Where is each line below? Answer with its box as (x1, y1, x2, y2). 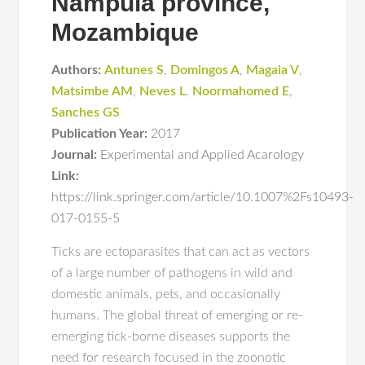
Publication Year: (51, 127, 148, 140)
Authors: (51, 64, 102, 77)
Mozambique (51, 19, 200, 46)
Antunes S (104, 64, 165, 77)
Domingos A (170, 64, 240, 77)
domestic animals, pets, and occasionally (51, 288, 281, 301)
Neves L (139, 85, 187, 98)
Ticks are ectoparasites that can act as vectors (51, 245, 310, 258)
